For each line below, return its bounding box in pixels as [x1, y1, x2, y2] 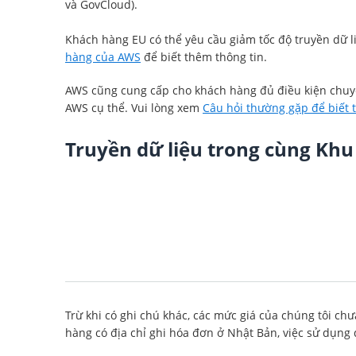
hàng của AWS [65, 49, 141, 64]
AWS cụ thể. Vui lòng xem [65, 100, 203, 115]
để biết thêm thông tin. [141, 49, 267, 64]
